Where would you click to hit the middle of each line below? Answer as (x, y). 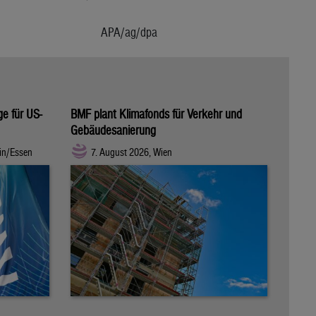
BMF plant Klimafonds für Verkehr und (156, 114)
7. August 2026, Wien (132, 152)
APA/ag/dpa (129, 32)
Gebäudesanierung (113, 130)
